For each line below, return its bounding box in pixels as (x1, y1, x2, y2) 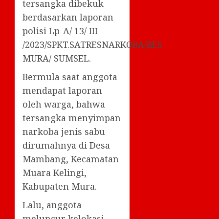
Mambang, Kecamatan (22, 153, 119, 165)
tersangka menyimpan (22, 111, 121, 124)
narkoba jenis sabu (22, 125, 105, 137)
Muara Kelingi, (22, 166, 87, 178)
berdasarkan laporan (22, 11, 113, 23)
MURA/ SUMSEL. (22, 52, 91, 64)
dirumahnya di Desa (22, 139, 110, 151)
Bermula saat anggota (22, 70, 117, 83)
